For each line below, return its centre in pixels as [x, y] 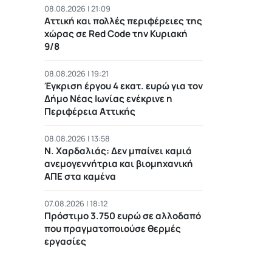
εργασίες [65, 241]
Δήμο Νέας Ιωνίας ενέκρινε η [108, 98]
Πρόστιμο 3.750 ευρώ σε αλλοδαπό [123, 216]
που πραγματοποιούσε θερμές [113, 228]
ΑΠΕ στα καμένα [80, 176]
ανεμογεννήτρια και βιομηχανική [119, 163]
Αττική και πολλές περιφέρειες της [123, 21]
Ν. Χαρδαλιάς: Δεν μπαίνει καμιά [118, 151]
